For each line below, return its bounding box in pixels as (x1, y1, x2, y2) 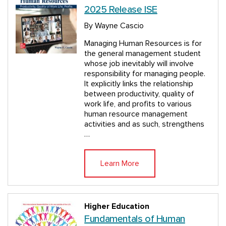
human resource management (84, 109, 188, 119)
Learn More (100, 158, 140, 168)
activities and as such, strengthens (84, 119, 205, 129)
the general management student (84, 48, 201, 59)
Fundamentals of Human (84, 214, 185, 224)
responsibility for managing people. (84, 69, 206, 79)
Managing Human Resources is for (84, 38, 202, 48)
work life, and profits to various (84, 99, 192, 109)
